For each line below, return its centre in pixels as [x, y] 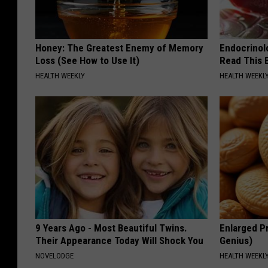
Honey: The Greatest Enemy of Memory [119, 48]
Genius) [236, 241]
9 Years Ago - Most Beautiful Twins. [111, 228]
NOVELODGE [54, 256]
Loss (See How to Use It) [87, 61]
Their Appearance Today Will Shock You [119, 241]
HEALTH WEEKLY [60, 76]
